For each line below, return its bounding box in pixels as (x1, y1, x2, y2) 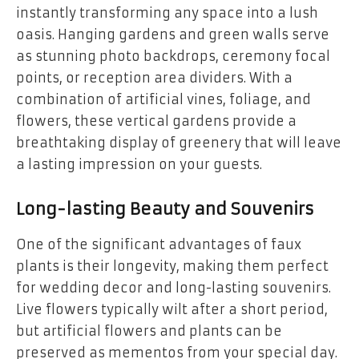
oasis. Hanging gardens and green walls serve (16, 26, 329, 42)
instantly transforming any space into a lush (16, 4, 318, 21)
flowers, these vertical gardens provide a (16, 112, 296, 129)
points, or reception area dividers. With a (16, 69, 292, 86)
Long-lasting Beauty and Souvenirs (16, 199, 314, 220)
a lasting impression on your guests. (16, 155, 262, 172)
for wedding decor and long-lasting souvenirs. (16, 279, 331, 296)
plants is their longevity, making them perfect (16, 257, 329, 274)
